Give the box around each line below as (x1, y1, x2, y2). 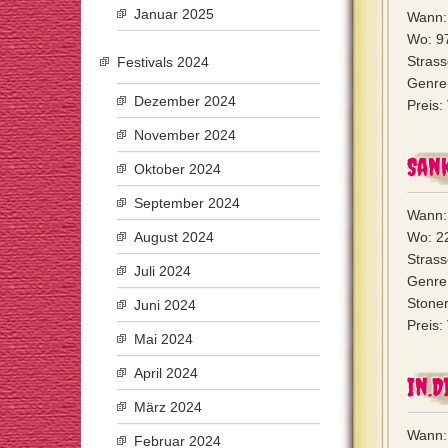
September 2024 (134, 195, 240, 211)
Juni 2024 (134, 297, 196, 313)
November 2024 (134, 127, 236, 143)
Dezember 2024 (134, 93, 236, 109)
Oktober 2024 (134, 161, 221, 177)
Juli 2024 (134, 263, 191, 279)
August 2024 (134, 229, 214, 245)
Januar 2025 (134, 6, 214, 22)
